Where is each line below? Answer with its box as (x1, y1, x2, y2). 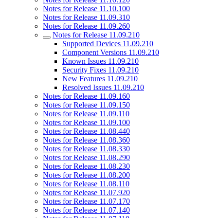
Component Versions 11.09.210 (62, 48, 159, 56)
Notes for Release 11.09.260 (43, 22, 130, 30)
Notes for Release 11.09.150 (43, 101, 130, 109)
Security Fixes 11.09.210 (62, 66, 139, 74)
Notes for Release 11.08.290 (43, 153, 130, 162)
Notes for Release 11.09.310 (43, 13, 130, 21)
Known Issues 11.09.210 (62, 57, 139, 65)
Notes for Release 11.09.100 (43, 118, 130, 127)
